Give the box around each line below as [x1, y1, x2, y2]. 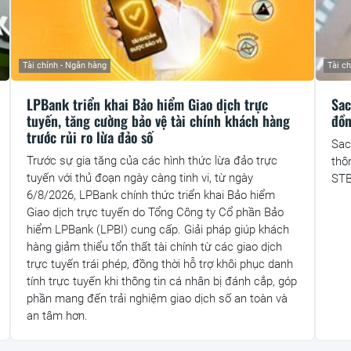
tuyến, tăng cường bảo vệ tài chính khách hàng [26, 110, 290, 132]
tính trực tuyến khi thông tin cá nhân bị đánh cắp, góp [26, 274, 297, 289]
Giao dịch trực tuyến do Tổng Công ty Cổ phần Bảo [26, 205, 284, 220]
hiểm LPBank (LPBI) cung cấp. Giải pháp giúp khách [26, 223, 289, 237]
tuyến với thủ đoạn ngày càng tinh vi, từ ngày [26, 171, 253, 186]
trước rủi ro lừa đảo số [26, 127, 153, 148]
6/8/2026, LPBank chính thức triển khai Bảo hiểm [26, 188, 275, 203]
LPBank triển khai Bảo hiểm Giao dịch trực [26, 94, 268, 115]
